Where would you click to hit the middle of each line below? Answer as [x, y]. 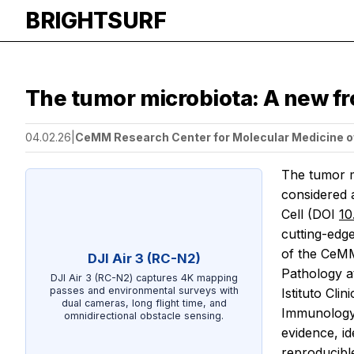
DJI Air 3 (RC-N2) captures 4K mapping [144, 277]
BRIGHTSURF [96, 21]
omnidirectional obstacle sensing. [144, 315]
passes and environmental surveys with [144, 290]
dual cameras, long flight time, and [144, 303]
